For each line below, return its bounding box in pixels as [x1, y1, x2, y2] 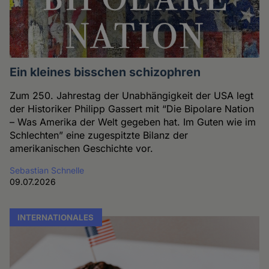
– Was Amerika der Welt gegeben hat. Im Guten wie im [10, 116, 256, 128]
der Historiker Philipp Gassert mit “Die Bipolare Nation [10, 103, 255, 115]
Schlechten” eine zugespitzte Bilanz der [10, 129, 189, 142]
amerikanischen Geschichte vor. [10, 142, 154, 155]
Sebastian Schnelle [10, 165, 85, 176]
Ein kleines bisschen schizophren [10, 65, 201, 80]
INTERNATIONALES [17, 212, 94, 222]
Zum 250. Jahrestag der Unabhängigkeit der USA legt [10, 89, 254, 102]
